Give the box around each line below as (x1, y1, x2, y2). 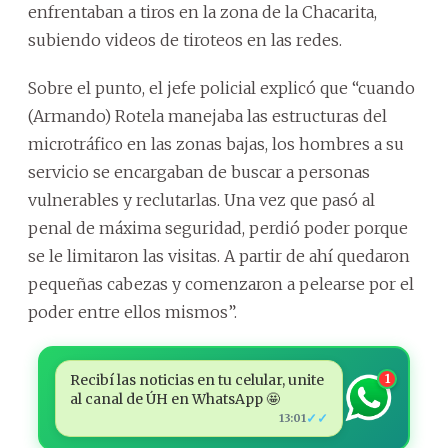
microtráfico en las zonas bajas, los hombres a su (28, 133, 404, 154)
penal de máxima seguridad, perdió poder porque (28, 217, 408, 238)
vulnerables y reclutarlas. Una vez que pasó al (28, 189, 375, 210)
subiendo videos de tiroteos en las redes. (28, 29, 342, 50)
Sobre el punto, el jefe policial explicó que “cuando (28, 77, 415, 98)
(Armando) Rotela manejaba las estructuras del (28, 105, 387, 126)
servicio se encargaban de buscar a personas (28, 161, 370, 182)
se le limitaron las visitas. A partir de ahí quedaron (28, 245, 410, 266)
